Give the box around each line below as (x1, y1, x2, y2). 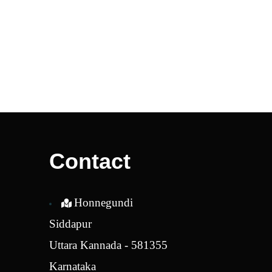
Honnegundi (73, 195, 133, 209)
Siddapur (49, 217, 92, 230)
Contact (49, 148, 131, 174)
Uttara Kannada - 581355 (49, 238, 168, 251)
